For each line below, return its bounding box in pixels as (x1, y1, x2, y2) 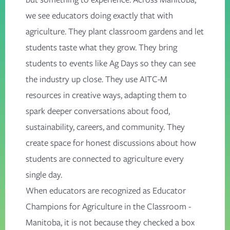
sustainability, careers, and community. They (26, 121, 185, 133)
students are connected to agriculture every (26, 152, 184, 165)
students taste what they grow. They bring (26, 41, 177, 54)
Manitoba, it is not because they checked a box (26, 216, 195, 229)
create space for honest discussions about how (26, 137, 196, 149)
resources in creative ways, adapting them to (26, 89, 187, 102)
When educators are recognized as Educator (26, 184, 186, 197)
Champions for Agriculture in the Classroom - (26, 200, 191, 213)
